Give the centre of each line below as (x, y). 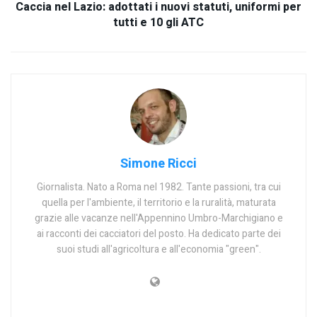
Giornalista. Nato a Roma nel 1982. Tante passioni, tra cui (158, 187)
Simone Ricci (158, 164)
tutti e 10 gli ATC (158, 23)
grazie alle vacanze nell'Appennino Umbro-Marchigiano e (158, 218)
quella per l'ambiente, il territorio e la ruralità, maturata (158, 203)
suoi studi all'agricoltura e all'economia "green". (158, 249)
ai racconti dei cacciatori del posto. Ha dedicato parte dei (158, 234)
